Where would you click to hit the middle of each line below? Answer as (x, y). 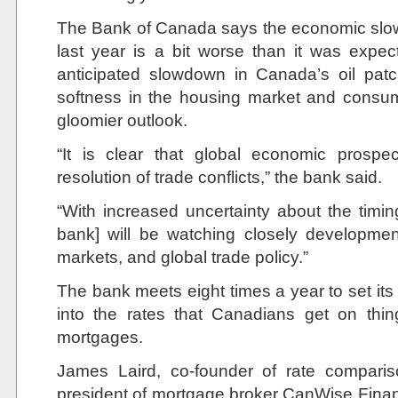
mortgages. (100, 337)
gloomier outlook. (122, 120)
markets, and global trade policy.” (183, 257)
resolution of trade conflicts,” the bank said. (219, 177)
